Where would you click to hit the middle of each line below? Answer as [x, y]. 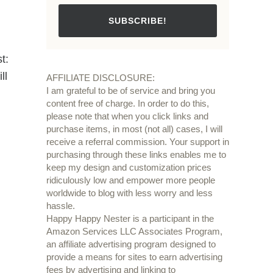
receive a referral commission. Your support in [138, 142]
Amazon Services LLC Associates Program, [134, 232]
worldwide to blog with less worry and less [129, 193]
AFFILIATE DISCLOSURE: [101, 78]
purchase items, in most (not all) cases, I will [134, 129]
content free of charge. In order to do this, [128, 104]
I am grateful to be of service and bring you [131, 91]
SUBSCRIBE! [138, 21]
